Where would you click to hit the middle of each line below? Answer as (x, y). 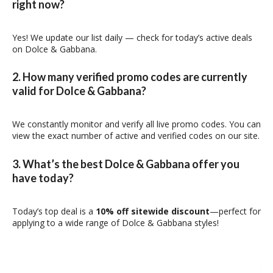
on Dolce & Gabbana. (55, 49)
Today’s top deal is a (54, 211)
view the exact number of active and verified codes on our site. (136, 136)
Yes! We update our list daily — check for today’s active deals (132, 37)
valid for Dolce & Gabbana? (79, 91)
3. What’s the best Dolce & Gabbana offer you (126, 164)
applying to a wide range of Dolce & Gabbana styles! (115, 222)
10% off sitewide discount (153, 211)
